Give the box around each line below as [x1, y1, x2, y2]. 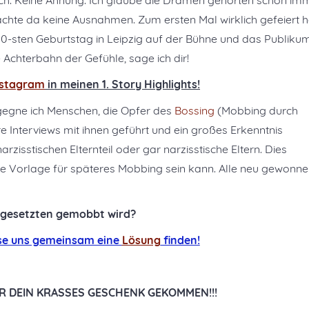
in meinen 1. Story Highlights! [45, 77, 200, 91]
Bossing [175, 103, 215, 117]
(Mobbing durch [215, 103, 298, 117]
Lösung [121, 233, 161, 247]
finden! [160, 233, 200, 247]
